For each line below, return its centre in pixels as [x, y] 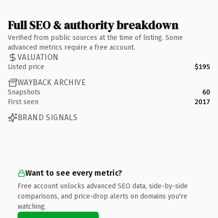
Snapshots [24, 92]
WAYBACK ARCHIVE [52, 82]
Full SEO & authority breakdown [93, 25]
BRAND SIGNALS [48, 118]
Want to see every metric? [74, 173]
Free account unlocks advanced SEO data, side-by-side [103, 186]
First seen [23, 102]
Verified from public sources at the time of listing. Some [95, 37]
